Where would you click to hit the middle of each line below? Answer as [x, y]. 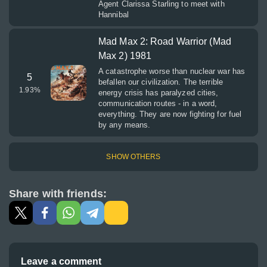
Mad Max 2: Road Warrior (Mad [165, 41]
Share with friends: [58, 194]
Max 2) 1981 [125, 56]
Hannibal [114, 15]
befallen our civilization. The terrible [161, 82]
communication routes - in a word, [158, 103]
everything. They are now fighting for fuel [170, 114]
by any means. [125, 125]
